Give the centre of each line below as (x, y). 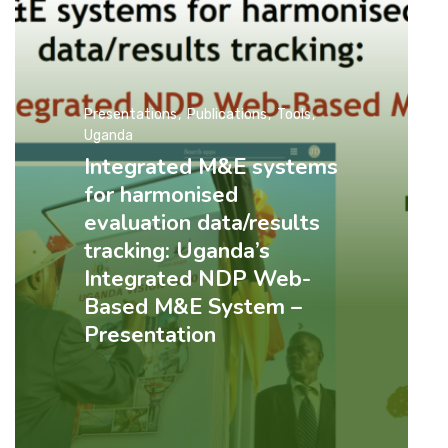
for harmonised (161, 195)
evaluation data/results (202, 223)
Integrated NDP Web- (198, 279)
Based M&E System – (193, 307)
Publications (227, 115)
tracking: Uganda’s (177, 251)
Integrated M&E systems (211, 167)
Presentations (131, 115)
